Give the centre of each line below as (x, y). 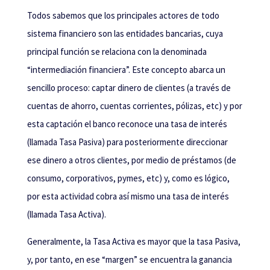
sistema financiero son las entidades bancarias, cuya (125, 34)
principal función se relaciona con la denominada (117, 52)
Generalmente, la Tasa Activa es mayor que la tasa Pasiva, (133, 242)
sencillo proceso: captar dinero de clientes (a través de (129, 88)
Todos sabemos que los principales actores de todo (123, 16)
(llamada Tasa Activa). (66, 215)
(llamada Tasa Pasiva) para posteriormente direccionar (127, 142)
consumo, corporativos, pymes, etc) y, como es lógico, (128, 178)
